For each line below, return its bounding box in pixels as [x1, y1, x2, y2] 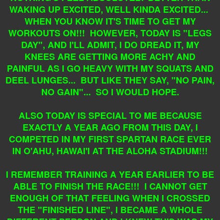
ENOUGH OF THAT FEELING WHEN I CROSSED [10, 192, 210, 205]
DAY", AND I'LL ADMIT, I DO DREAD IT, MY [21, 38, 199, 52]
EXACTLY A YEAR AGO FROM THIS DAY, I [22, 121, 198, 134]
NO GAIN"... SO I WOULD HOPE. [41, 85, 179, 99]
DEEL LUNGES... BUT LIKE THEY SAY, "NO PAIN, [5, 74, 215, 87]
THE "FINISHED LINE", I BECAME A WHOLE [18, 203, 202, 217]
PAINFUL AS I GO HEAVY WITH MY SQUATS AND [6, 62, 214, 75]
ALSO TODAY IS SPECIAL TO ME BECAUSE [18, 109, 202, 122]
